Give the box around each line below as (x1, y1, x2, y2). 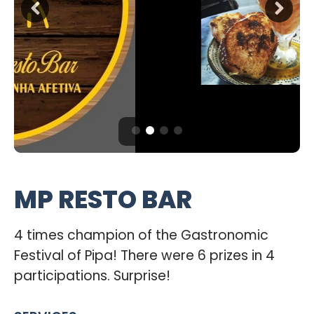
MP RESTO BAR (14, 182, 192, 217)
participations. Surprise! (14, 266, 170, 285)
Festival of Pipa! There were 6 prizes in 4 (14, 246, 275, 265)
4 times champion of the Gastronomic (14, 226, 268, 245)
